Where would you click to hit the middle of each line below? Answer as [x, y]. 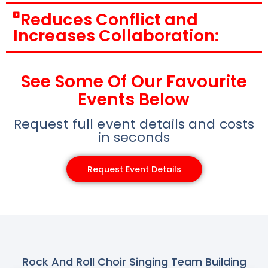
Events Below [134, 99]
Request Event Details [134, 169]
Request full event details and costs [134, 124]
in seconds [134, 137]
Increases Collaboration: [116, 35]
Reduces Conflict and [109, 19]
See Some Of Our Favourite [134, 81]
